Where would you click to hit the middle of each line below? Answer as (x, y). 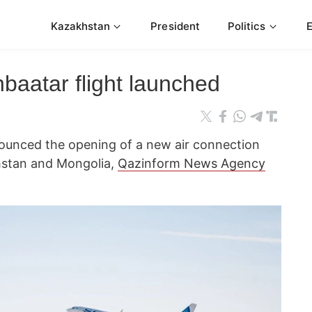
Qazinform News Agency (192, 163)
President (175, 26)
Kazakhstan (80, 26)
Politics (247, 26)
